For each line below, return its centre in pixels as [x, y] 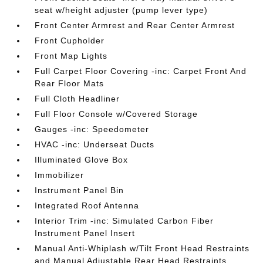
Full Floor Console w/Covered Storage [117, 114]
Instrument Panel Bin [80, 190]
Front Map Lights [71, 55]
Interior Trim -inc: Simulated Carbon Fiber [124, 220]
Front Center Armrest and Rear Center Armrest [135, 25]
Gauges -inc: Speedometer [92, 129]
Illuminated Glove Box [82, 159]
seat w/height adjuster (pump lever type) [122, 10]
